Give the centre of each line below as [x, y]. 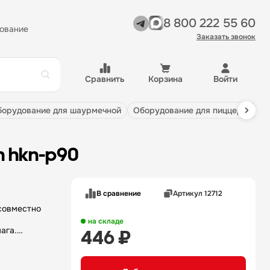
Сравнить [105, 79]
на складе [106, 221]
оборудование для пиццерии [196, 110]
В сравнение [119, 193]
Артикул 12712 [197, 193]
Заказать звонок [226, 36]
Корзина [165, 79]
